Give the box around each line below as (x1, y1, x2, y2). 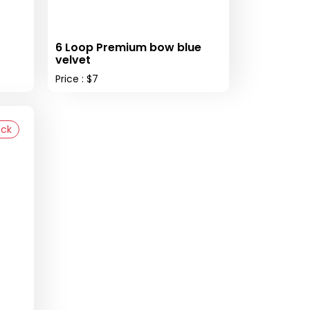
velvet (55, 51, 91, 68)
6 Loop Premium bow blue (55, 39, 201, 55)
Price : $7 (55, 71, 98, 86)
